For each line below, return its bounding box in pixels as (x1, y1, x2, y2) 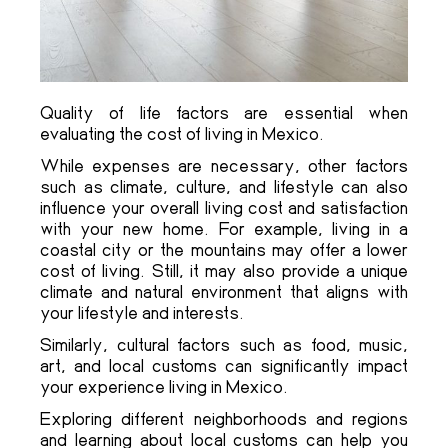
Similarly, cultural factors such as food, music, (40, 333, 408, 356)
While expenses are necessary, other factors (40, 154, 408, 177)
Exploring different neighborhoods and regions (40, 407, 408, 430)
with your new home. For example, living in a (40, 217, 408, 240)
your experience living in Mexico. (40, 375, 288, 398)
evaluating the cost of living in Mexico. (40, 122, 324, 145)
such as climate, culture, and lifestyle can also (40, 175, 408, 198)
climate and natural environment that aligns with (40, 280, 408, 303)
